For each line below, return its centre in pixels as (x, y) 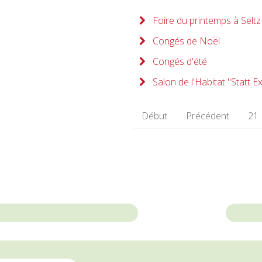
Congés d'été (179, 61)
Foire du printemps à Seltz (206, 20)
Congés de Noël (185, 41)
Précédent (208, 116)
